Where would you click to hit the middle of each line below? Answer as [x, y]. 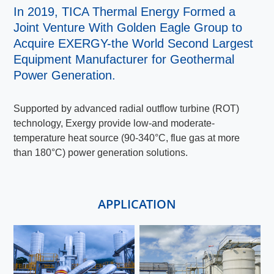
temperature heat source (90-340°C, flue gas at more [127, 138]
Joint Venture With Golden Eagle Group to [128, 28]
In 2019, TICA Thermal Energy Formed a [125, 12]
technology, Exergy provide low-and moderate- [114, 123]
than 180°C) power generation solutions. [101, 153]
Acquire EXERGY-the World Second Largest [134, 43]
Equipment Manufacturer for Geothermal [124, 59]
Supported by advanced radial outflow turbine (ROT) [127, 109]
